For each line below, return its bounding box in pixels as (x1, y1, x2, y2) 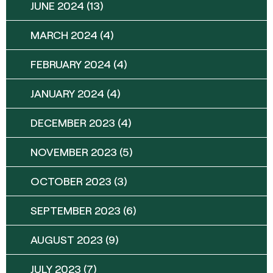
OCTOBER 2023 (30, 174, 112, 188)
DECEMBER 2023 (30, 115, 115, 129)
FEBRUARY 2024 (30, 57, 111, 71)
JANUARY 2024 (30, 86, 104, 100)
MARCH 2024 (30, 27, 97, 41)
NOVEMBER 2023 (30, 144, 117, 158)
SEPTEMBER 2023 (30, 203, 121, 217)
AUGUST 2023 (30, 232, 103, 246)
